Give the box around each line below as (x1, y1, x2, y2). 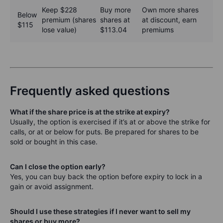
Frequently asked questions (10, 84, 170, 99)
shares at (100, 15, 130, 24)
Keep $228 (42, 5, 77, 14)
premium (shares (42, 15, 96, 24)
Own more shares (142, 5, 199, 14)
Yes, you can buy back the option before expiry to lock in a (10, 172, 202, 181)
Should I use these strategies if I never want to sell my (10, 207, 191, 216)
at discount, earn (142, 15, 197, 24)
